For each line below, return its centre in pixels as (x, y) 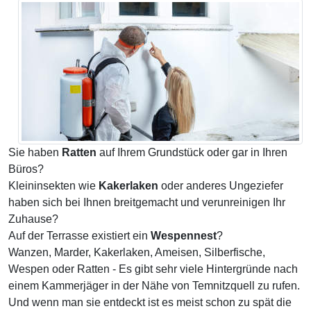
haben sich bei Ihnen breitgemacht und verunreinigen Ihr (147, 202)
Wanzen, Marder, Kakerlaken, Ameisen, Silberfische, (137, 252)
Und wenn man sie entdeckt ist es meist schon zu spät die (150, 302)
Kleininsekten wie (53, 186)
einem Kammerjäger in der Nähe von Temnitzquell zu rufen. (154, 286)
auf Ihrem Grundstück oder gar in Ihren (192, 152)
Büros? (26, 169)
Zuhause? (33, 219)
